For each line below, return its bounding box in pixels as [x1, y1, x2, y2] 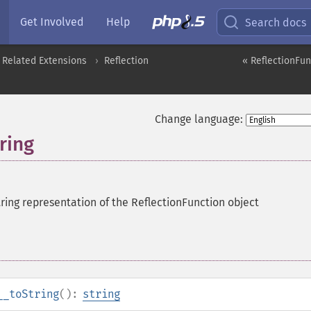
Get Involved [20, 15, 84, 28]
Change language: [154, 112, 243, 126]
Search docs [245, 15, 307, 29]
